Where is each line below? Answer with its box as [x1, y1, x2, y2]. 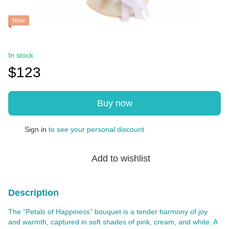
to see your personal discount [47, 125, 144, 133]
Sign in [25, 125, 47, 133]
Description [8, 187, 59, 198]
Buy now [97, 98, 132, 108]
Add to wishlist [91, 153, 150, 164]
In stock [8, 51, 33, 59]
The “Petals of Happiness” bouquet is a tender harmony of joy [8, 207, 208, 216]
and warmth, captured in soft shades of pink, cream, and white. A [8, 217, 217, 226]
